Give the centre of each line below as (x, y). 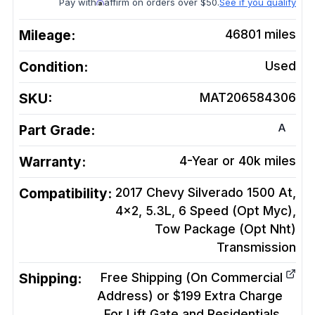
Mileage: (47, 36)
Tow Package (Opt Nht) (225, 229)
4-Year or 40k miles (238, 161)
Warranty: (52, 162)
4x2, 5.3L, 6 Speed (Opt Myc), (206, 211)
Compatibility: (65, 194)
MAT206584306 (248, 98)
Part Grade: (57, 130)
